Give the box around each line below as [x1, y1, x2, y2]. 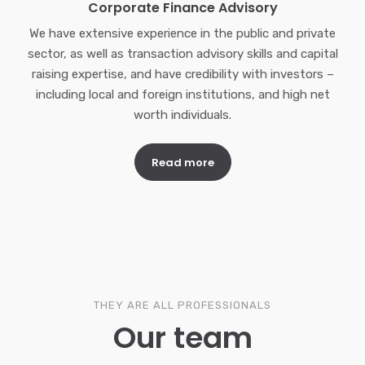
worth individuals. [134, 108, 231, 123]
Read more [151, 155, 214, 171]
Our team [112, 317, 253, 359]
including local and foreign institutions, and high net [35, 87, 330, 103]
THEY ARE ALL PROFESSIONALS [94, 299, 271, 312]
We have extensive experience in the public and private [29, 26, 336, 42]
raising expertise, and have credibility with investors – [31, 67, 334, 82]
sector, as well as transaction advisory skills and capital [27, 46, 338, 62]
